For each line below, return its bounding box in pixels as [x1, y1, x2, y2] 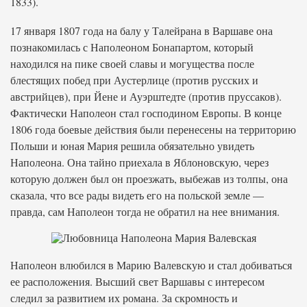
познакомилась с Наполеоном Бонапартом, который [10, 40, 254, 54]
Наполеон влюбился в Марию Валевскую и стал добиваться [10, 258, 292, 272]
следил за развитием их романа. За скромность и [10, 291, 238, 305]
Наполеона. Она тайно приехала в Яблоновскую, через [10, 155, 269, 169]
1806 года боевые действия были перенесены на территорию [10, 122, 296, 136]
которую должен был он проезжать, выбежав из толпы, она [10, 171, 288, 186]
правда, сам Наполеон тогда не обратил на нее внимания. [10, 204, 280, 219]
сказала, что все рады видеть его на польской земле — [10, 188, 264, 202]
